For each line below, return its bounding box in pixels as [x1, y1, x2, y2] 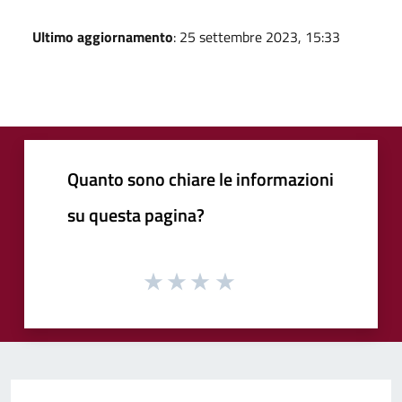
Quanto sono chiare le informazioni [67, 164, 334, 193]
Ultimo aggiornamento [32, 25, 173, 48]
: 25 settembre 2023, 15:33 [173, 25, 340, 48]
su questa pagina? [67, 200, 205, 229]
